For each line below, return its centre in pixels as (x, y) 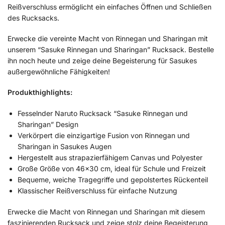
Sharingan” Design (48, 124)
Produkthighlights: (40, 92)
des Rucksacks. (33, 18)
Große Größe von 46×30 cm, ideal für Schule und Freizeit (112, 168)
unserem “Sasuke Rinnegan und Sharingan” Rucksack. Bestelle (111, 49)
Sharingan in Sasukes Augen (65, 146)
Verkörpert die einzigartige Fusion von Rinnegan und (104, 135)
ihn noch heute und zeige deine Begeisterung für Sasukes (102, 60)
